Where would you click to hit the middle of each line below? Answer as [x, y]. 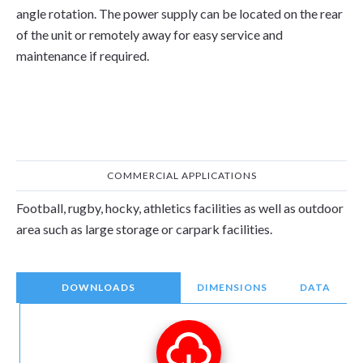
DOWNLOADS [98, 287]
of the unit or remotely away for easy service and [149, 34]
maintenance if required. [83, 56]
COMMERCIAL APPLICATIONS [181, 175]
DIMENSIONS [232, 287]
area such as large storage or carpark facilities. [144, 229]
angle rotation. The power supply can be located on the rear [179, 13]
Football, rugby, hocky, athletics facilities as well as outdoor [180, 208]
